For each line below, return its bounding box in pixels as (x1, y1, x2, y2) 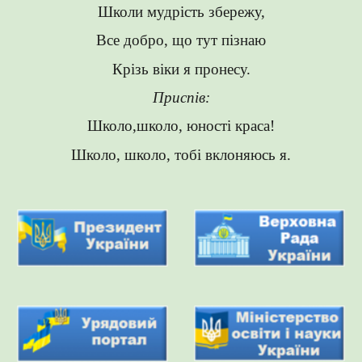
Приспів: (152, 88, 210, 106)
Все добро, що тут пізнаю (96, 32, 266, 49)
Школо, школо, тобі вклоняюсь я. (71, 145, 291, 163)
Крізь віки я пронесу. (112, 60, 250, 78)
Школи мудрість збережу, (97, 2, 265, 20)
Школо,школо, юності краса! (87, 117, 275, 135)
